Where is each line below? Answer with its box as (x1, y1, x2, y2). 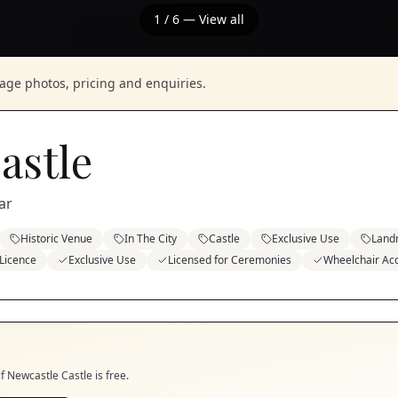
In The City (124, 231, 177, 246)
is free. (92, 368, 129, 383)
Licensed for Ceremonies (168, 252, 291, 267)
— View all (179, 11, 244, 28)
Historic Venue (20, 231, 92, 246)
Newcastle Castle (7, 368, 92, 383)
